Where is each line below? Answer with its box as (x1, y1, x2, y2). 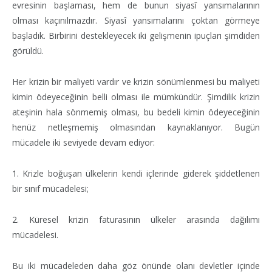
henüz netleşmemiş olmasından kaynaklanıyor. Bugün (12, 121, 260, 133)
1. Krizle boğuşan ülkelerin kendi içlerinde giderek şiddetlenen (12, 167, 260, 179)
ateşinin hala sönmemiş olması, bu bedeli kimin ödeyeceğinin (12, 106, 260, 118)
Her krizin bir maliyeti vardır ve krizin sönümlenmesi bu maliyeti (12, 75, 260, 87)
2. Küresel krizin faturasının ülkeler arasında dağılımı (12, 213, 260, 225)
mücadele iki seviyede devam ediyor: (12, 136, 155, 148)
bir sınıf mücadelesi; (12, 182, 89, 194)
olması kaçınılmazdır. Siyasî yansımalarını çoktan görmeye (12, 14, 260, 26)
